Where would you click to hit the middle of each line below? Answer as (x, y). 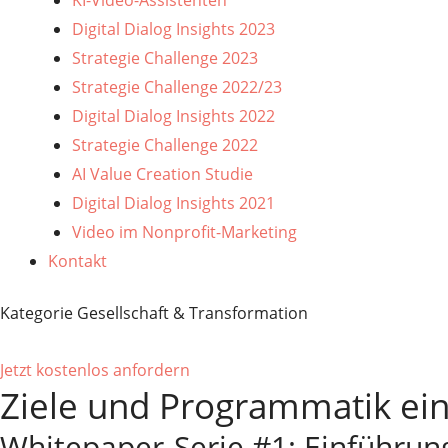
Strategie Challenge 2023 (165, 58)
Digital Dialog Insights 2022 (173, 116)
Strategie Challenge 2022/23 (177, 87)
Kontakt (77, 261)
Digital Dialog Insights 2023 (173, 29)
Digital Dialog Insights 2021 (173, 203)
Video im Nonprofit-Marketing (184, 232)
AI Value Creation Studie (162, 174)
